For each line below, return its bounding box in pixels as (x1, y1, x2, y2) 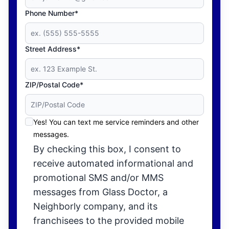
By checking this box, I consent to (33, 144, 181, 154)
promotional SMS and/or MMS (33, 172, 164, 183)
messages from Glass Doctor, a (33, 187, 168, 197)
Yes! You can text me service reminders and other (33, 118, 199, 126)
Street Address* (25, 44, 80, 53)
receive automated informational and (33, 158, 193, 169)
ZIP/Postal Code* (25, 80, 83, 89)
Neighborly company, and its (33, 201, 157, 212)
